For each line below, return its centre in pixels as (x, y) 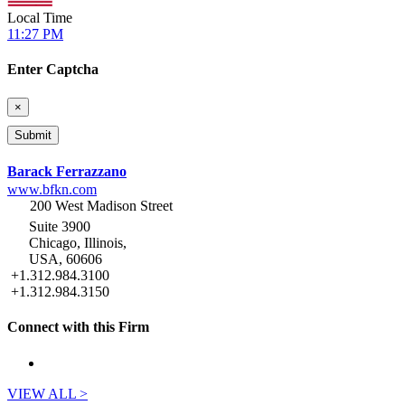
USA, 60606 (66, 259)
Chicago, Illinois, (78, 242)
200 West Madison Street (101, 205)
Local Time (40, 18)
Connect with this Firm (78, 327)
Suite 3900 (60, 226)
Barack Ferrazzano (67, 171)
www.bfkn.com (52, 189)
